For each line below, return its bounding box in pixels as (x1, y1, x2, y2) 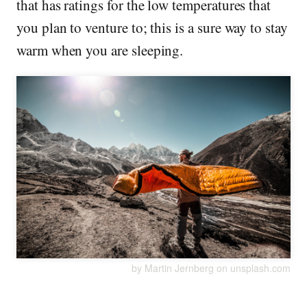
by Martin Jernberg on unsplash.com (132, 261, 291, 275)
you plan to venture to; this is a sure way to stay (16, 17, 288, 37)
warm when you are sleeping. (16, 40, 188, 60)
